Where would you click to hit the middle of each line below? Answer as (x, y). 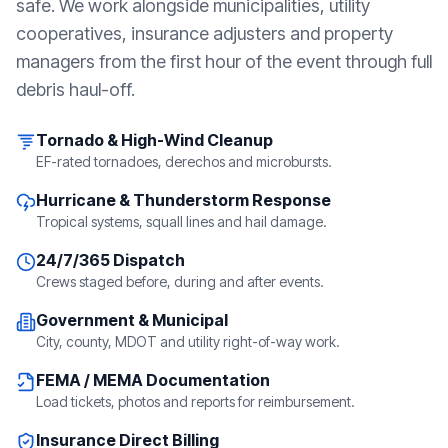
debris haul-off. (75, 89)
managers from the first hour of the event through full (224, 61)
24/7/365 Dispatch (110, 259)
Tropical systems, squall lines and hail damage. (181, 221)
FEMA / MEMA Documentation (153, 379)
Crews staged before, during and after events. (180, 281)
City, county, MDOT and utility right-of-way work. (188, 341)
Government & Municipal (132, 319)
